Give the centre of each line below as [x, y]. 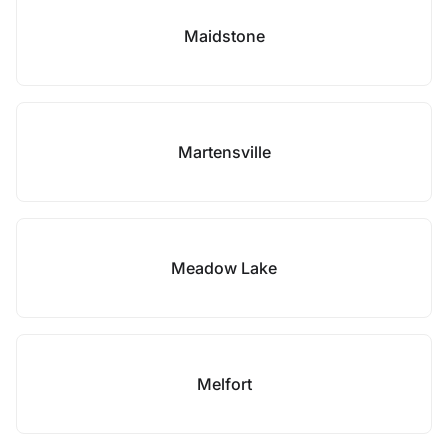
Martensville [224, 152]
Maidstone [224, 36]
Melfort [224, 384]
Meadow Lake [224, 268]
